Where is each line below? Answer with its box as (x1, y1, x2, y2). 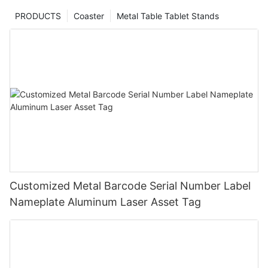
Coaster (74, 11, 104, 22)
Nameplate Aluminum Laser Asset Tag (10, 195, 201, 208)
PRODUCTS (15, 11, 61, 22)
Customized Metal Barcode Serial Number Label (10, 179, 251, 192)
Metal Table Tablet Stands (117, 11, 219, 22)
